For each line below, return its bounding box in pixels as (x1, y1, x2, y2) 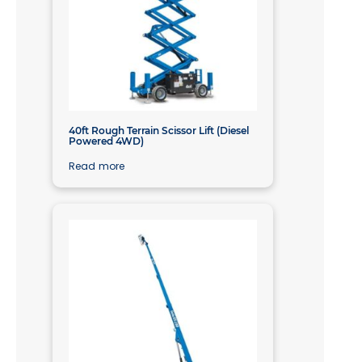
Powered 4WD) (69, 135, 144, 148)
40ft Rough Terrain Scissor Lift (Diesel (69, 124, 249, 137)
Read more (69, 159, 124, 174)
